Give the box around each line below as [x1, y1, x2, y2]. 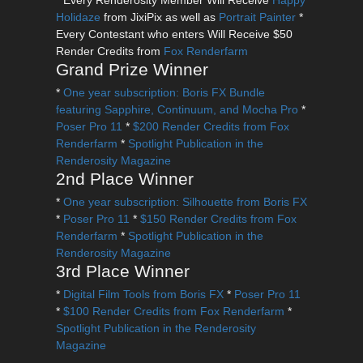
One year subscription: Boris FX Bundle [62, 86, 265, 100]
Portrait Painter [218, 11, 296, 24]
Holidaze [55, 11, 100, 24]
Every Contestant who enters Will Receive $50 [55, 28, 293, 41]
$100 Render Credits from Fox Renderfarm [62, 305, 284, 318]
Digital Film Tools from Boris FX [62, 288, 224, 301]
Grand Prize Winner [55, 60, 208, 79]
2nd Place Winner [55, 169, 194, 189]
